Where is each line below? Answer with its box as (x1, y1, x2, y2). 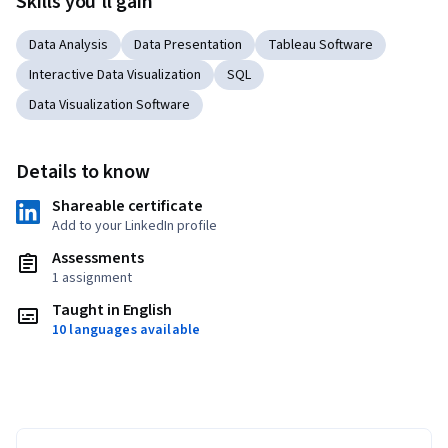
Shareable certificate (52, 195, 203, 218)
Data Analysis (29, 35, 108, 56)
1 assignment (52, 268, 132, 289)
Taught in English (52, 299, 173, 322)
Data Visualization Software (29, 95, 190, 116)
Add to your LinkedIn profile (52, 216, 217, 237)
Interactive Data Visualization (29, 65, 201, 86)
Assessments (52, 247, 144, 270)
